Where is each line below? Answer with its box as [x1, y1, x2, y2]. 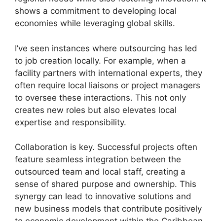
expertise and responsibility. [15, 117, 126, 127]
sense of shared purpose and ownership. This [15, 179, 196, 189]
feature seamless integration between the [15, 154, 181, 165]
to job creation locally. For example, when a [15, 55, 186, 66]
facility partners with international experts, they [15, 68, 202, 78]
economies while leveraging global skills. [15, 18, 175, 29]
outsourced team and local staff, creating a [15, 167, 185, 177]
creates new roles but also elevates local [15, 105, 177, 115]
